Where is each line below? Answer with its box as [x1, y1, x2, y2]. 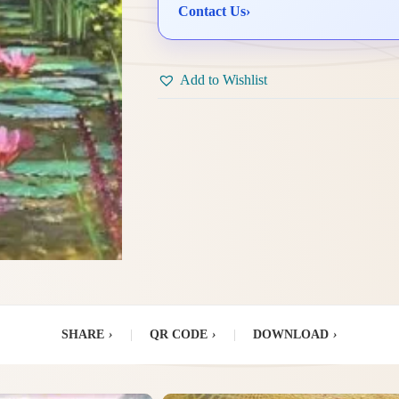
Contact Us [177, 4, 246, 19]
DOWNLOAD [253, 327, 329, 341]
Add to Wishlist [179, 71, 267, 87]
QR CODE [150, 327, 208, 341]
